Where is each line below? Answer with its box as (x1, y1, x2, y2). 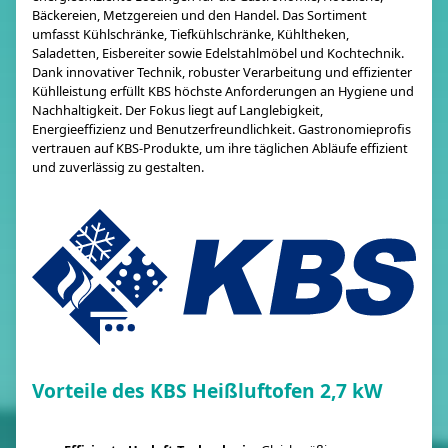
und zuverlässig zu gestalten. (32, 158, 204, 176)
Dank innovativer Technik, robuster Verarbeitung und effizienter (32, 63, 412, 81)
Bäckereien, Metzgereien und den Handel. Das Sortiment (32, 6, 367, 24)
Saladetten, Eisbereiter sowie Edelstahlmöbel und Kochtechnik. (32, 44, 404, 62)
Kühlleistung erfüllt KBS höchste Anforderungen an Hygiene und (32, 82, 414, 100)
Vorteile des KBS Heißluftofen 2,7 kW (32, 376, 383, 404)
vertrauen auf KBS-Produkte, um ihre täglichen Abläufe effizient (32, 139, 408, 157)
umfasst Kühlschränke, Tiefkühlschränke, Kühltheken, (32, 25, 349, 43)
